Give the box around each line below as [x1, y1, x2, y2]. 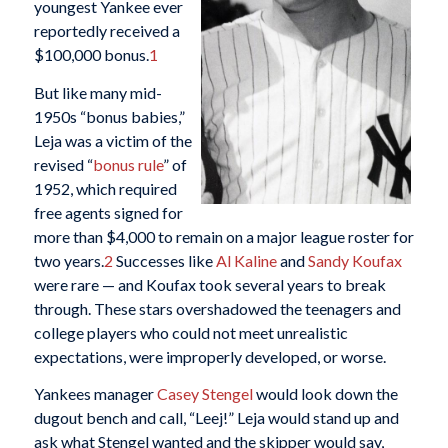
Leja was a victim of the [33, 130, 192, 150]
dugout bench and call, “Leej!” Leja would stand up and [33, 408, 399, 428]
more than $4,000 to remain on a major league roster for [33, 226, 414, 246]
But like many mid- [33, 82, 162, 102]
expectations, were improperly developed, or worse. [33, 346, 386, 366]
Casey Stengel [156, 384, 253, 404]
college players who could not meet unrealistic [33, 322, 348, 342]
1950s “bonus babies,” [33, 106, 185, 126]
